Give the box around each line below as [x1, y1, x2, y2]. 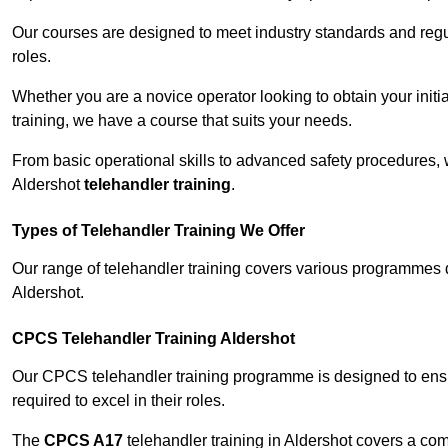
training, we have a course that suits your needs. [12, 112, 352, 130]
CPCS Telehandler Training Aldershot [12, 330, 295, 348]
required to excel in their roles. [12, 392, 225, 410]
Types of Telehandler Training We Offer [12, 222, 305, 240]
